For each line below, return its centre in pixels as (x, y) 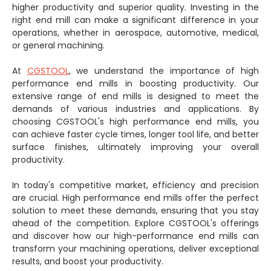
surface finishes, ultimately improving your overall (135, 147)
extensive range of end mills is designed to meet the (135, 96)
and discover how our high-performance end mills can (135, 236)
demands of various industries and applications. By (135, 109)
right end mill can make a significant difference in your (135, 20)
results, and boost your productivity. (88, 262)
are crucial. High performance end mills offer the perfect (135, 198)
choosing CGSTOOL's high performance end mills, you (135, 122)
